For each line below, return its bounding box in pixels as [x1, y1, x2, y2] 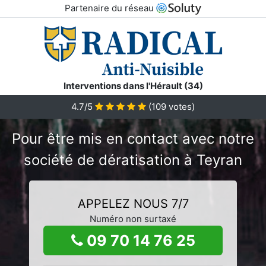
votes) [166, 100, 195, 112]
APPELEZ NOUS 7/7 [77, 196, 189, 211]
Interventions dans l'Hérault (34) [63, 80, 203, 91]
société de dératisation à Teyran [24, 151, 242, 169]
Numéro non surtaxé [90, 213, 176, 224]
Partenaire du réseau [64, 2, 156, 14]
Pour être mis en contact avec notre [12, 129, 254, 147]
